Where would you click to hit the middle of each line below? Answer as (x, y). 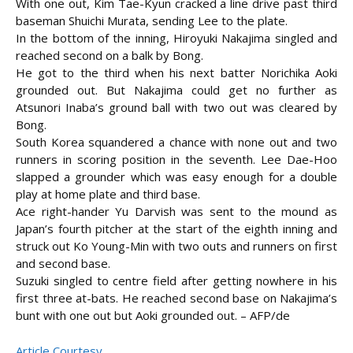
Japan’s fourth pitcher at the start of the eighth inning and (176, 229)
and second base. (63, 264)
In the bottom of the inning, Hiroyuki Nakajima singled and (176, 38)
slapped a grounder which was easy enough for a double (176, 177)
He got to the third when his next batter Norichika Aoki (176, 73)
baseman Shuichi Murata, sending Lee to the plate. (152, 21)
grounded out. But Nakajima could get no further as (176, 90)
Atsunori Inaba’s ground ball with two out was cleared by (176, 108)
